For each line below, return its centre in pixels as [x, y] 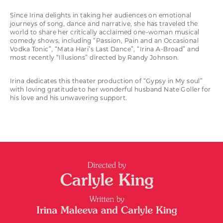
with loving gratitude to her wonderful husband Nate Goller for [111, 90]
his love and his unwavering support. [69, 98]
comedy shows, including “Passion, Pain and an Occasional [105, 41]
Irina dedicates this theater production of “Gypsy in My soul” [107, 81]
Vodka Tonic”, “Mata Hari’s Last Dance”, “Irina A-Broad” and [105, 49]
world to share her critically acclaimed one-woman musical [105, 32]
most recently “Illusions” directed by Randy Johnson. [95, 58]
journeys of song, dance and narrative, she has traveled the [104, 24]
